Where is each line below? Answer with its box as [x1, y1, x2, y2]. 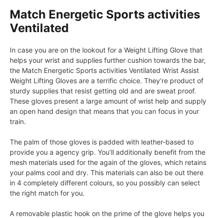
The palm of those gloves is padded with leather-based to [10, 138, 194, 146]
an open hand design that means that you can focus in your [10, 107, 199, 116]
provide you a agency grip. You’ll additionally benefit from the [10, 148, 205, 157]
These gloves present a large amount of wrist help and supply [10, 97, 206, 106]
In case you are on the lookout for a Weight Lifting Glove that [10, 46, 202, 54]
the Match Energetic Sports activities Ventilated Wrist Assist [10, 66, 199, 75]
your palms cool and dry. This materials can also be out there [10, 168, 203, 177]
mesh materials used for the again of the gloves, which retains [10, 158, 206, 167]
